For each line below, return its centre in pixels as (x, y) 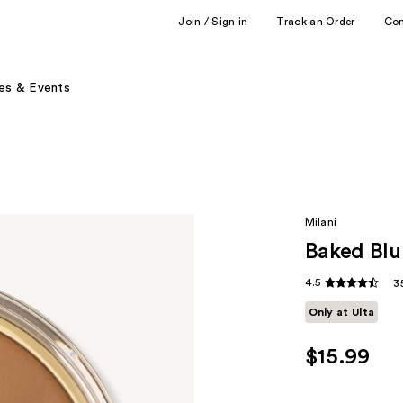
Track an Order (316, 21)
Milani (321, 222)
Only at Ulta (341, 313)
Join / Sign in (213, 21)
